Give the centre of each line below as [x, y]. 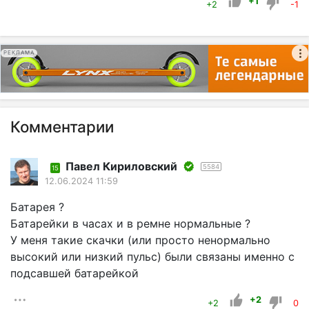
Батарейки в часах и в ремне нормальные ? [130, 224]
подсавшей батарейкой [74, 273]
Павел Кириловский [121, 167]
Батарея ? [37, 207]
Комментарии [62, 127]
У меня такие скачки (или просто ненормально [140, 240]
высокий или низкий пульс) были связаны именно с [152, 257]
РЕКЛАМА [19, 53]
